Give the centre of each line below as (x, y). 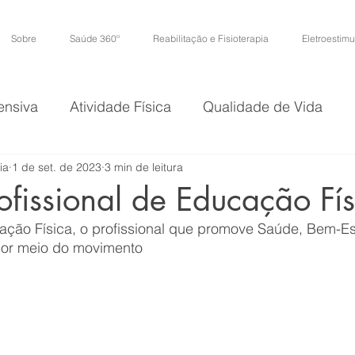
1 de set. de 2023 (57, 167)
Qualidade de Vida (263, 106)
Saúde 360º (95, 38)
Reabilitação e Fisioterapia (211, 38)
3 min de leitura (144, 167)
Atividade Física (120, 106)
